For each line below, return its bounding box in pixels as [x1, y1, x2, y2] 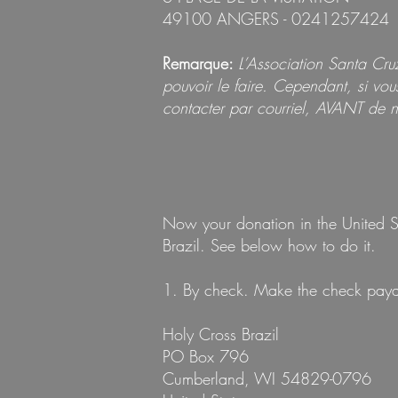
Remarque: [163, 52, 238, 74]
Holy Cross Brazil [163, 323, 279, 345]
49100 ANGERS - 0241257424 [163, 8, 389, 29]
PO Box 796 [163, 346, 249, 367]
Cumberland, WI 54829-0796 [163, 368, 371, 389]
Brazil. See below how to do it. [163, 235, 376, 256]
